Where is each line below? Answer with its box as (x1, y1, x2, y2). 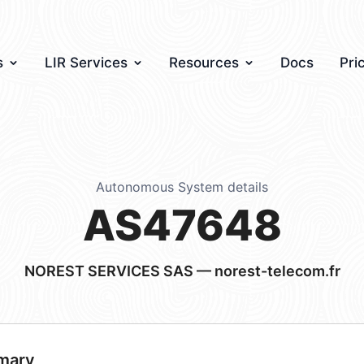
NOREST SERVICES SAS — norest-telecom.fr (24, 262, 340, 279)
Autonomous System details (96, 179, 268, 195)
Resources (169, 54, 239, 71)
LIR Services (45, 54, 128, 71)
